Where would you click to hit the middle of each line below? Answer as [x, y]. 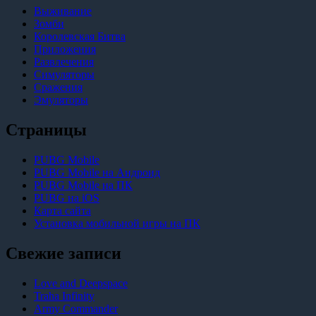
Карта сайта [62, 211]
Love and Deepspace [81, 283]
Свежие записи [63, 254]
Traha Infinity [64, 296]
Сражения [58, 87]
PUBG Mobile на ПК [83, 186]
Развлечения [64, 62]
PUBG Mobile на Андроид [97, 173]
